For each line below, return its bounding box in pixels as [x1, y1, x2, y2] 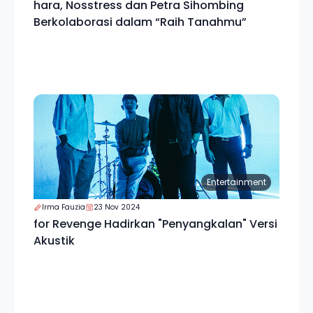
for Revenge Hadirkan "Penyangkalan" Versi [34, 216, 277, 232]
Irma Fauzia [42, 202, 85, 212]
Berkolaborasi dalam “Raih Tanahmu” [34, 14, 247, 30]
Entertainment [206, 176, 266, 188]
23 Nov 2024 [94, 202, 140, 212]
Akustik [34, 233, 75, 249]
